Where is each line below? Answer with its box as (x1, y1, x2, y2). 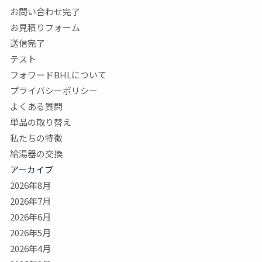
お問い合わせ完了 (10, 5, 80, 18)
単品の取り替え (10, 116, 71, 129)
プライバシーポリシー (10, 84, 98, 97)
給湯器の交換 (10, 147, 63, 160)
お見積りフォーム (10, 21, 80, 34)
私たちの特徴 (10, 132, 63, 144)
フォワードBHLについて (10, 68, 106, 81)
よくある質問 (10, 100, 63, 113)
